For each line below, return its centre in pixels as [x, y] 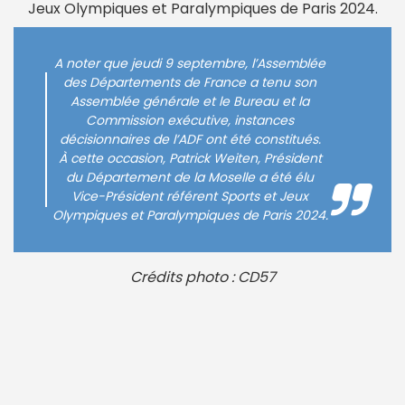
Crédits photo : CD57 [202, 278]
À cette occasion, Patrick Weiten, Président [190, 159]
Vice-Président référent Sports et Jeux [190, 197]
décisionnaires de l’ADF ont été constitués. [190, 140]
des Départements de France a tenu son [190, 83]
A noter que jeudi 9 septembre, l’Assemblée [190, 64]
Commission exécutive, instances [190, 121]
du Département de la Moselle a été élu [190, 178]
